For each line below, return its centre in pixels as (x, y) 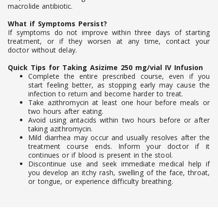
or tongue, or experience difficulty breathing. (101, 182)
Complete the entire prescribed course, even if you (119, 76)
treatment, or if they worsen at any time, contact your (109, 41)
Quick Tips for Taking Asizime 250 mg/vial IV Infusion (106, 68)
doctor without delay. (42, 50)
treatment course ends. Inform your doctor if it (119, 146)
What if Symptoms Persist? (57, 24)
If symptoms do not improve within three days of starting (109, 33)
